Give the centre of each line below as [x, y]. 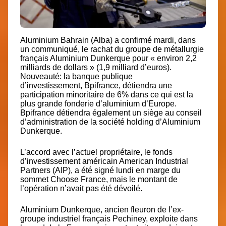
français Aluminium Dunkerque [76, 59]
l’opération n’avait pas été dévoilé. [81, 189]
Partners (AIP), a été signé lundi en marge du [100, 171]
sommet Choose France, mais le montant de [99, 180]
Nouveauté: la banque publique [76, 77]
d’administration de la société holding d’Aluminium [110, 122]
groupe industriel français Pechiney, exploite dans [109, 219]
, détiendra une [145, 86]
